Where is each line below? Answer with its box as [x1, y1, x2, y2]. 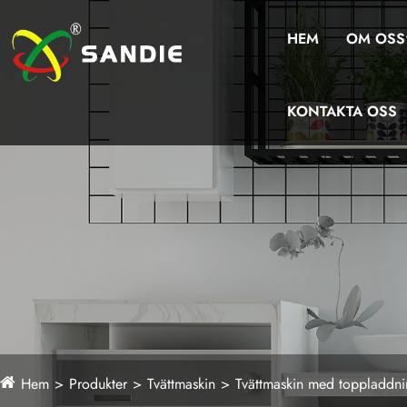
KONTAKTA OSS [286, 101, 397, 122]
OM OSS [345, 28, 405, 49]
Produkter [69, 373, 127, 394]
